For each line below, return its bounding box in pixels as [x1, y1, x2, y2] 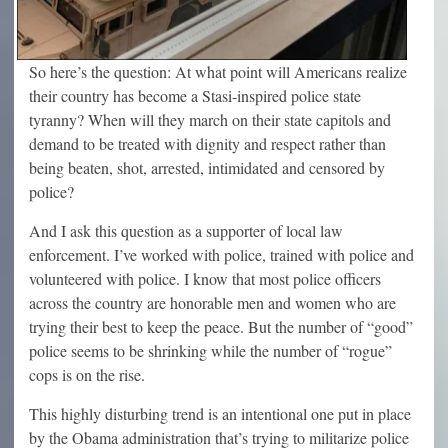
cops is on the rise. [29, 363, 145, 385]
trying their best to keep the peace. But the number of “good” [29, 315, 413, 337]
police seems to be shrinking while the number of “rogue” [29, 339, 392, 361]
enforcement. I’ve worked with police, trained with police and [29, 243, 414, 265]
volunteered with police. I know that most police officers [29, 267, 381, 289]
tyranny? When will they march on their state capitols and [29, 108, 391, 130]
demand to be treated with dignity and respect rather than [29, 132, 386, 154]
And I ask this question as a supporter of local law [29, 219, 343, 241]
